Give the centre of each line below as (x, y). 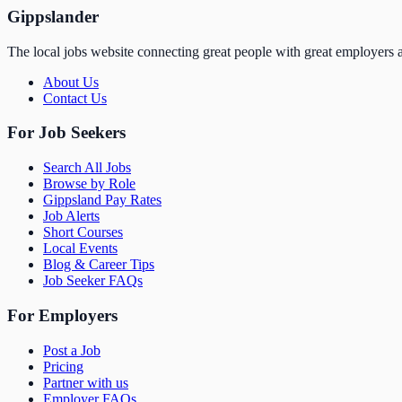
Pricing (63, 366)
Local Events (80, 249)
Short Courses (83, 232)
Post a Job (72, 350)
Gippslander (53, 17)
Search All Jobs (87, 168)
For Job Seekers (66, 133)
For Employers (62, 315)
